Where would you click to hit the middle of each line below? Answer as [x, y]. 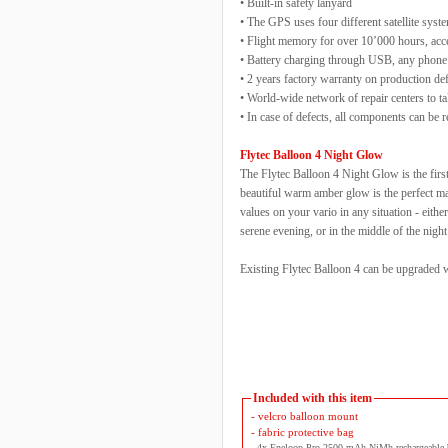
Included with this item [312, 398]
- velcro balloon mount [304, 415]
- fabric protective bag [302, 431]
